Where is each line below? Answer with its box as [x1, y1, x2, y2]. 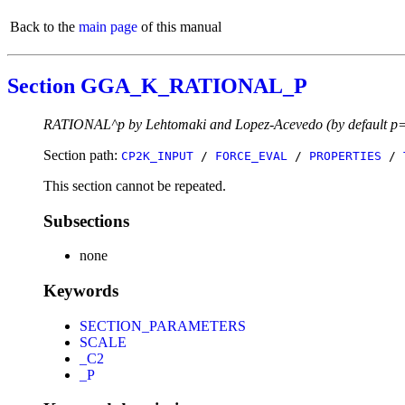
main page [79, 19, 137, 34]
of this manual [137, 19, 221, 34]
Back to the [10, 19, 79, 34]
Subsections [43, 211, 129, 231]
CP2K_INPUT [121, 148, 193, 163]
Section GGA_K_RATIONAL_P [7, 73, 307, 98]
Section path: [43, 146, 121, 163]
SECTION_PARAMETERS [80, 317, 246, 334]
